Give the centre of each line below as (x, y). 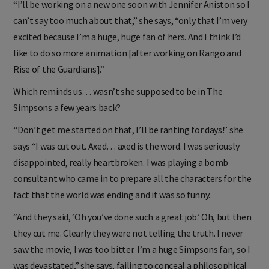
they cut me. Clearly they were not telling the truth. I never (128, 242)
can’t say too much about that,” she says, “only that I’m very (130, 30)
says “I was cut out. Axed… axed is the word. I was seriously (126, 155)
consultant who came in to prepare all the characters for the (132, 188)
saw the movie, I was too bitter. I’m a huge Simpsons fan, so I (132, 258)
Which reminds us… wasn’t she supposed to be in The (118, 101)
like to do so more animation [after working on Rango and (127, 62)
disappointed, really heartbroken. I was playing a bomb (121, 171)
